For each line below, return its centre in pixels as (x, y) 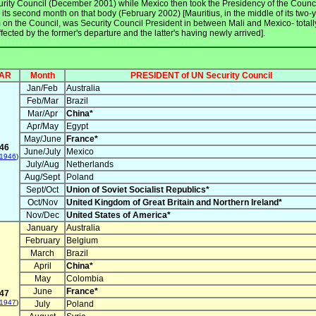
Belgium (82, 241)
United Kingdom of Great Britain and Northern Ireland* (174, 203)
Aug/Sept (42, 177)
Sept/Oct (42, 190)
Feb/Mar (42, 101)
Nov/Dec (42, 215)
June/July (42, 152)
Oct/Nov (42, 203)
